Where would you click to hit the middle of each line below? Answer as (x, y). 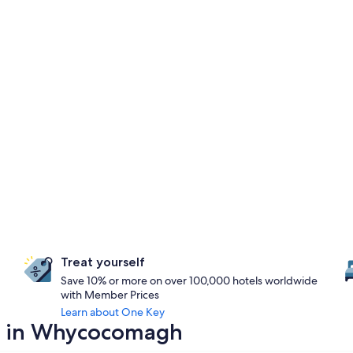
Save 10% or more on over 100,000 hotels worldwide (190, 281)
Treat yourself (103, 262)
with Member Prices (110, 295)
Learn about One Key (113, 312)
